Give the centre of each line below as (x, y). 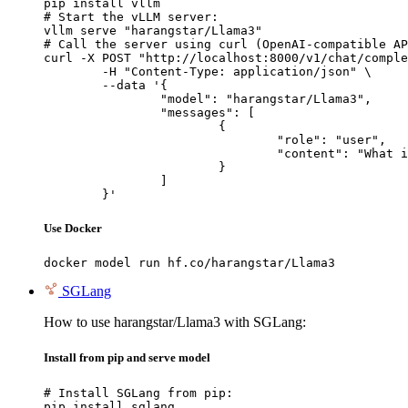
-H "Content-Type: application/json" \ (73, 71)
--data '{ (73, 85)
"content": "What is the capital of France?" (160, 153)
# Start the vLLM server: (131, 16)
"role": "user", (160, 139)
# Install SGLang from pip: (138, 393)
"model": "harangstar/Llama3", (102, 98)
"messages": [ (102, 112)
